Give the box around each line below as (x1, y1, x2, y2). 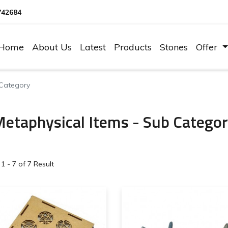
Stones (160, 41, 188, 53)
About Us (32, 41, 72, 53)
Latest (80, 41, 106, 53)
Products (114, 41, 152, 53)
